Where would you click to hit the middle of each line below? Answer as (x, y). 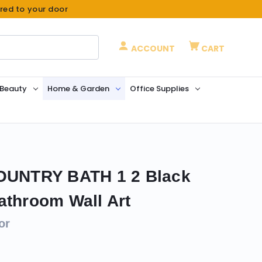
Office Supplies (159, 89)
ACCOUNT (152, 49)
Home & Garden (78, 89)
